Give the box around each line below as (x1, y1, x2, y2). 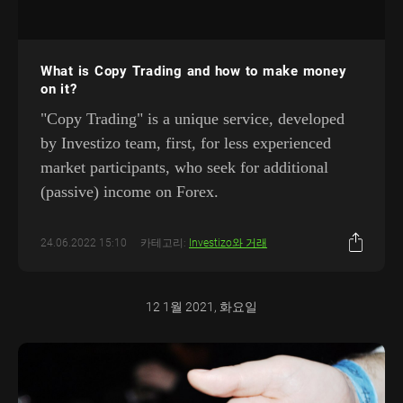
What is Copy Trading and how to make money (40, 63, 347, 80)
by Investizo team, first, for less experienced (40, 134, 331, 153)
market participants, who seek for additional (40, 158, 328, 177)
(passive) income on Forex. (40, 183, 219, 201)
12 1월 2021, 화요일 (146, 300, 257, 315)
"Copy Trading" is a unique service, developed (40, 110, 345, 129)
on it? (40, 81, 77, 98)
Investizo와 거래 (189, 236, 267, 249)
